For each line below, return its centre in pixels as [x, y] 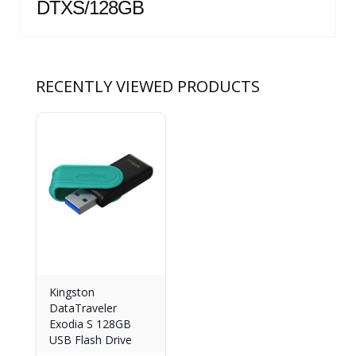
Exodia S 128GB [90, 324]
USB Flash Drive [91, 340]
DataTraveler [83, 308]
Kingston [72, 292]
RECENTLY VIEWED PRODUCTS [148, 86]
